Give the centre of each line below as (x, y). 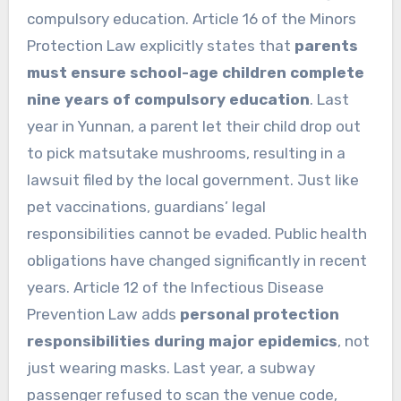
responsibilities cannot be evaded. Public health (196, 234)
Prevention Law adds (103, 315)
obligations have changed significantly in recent (196, 261)
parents (326, 46)
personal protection (259, 315)
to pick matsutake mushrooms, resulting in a (186, 154)
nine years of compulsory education (168, 100)
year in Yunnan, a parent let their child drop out (193, 127)
